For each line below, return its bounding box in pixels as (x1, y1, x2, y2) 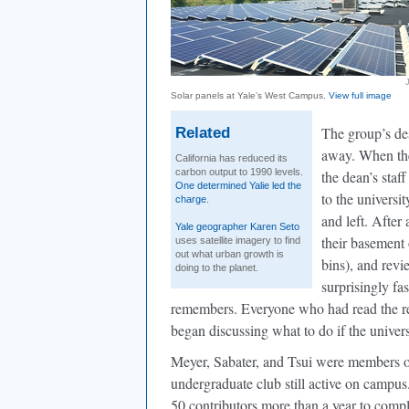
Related (175, 124, 230, 142)
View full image (329, 90, 392, 100)
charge (175, 194, 206, 204)
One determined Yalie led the (175, 180, 301, 191)
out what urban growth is (175, 248, 284, 259)
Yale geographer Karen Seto (175, 221, 299, 232)
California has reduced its (175, 152, 288, 163)
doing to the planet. (175, 262, 258, 273)
